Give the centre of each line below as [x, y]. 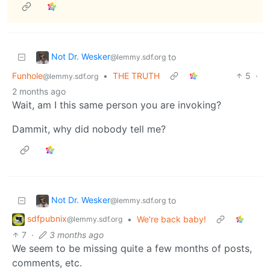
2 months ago [39, 91]
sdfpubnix [47, 218]
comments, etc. [47, 262]
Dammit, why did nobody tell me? [89, 129]
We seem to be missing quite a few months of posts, [132, 248]
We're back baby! [171, 219]
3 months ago [77, 234]
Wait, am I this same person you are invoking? [117, 105]
